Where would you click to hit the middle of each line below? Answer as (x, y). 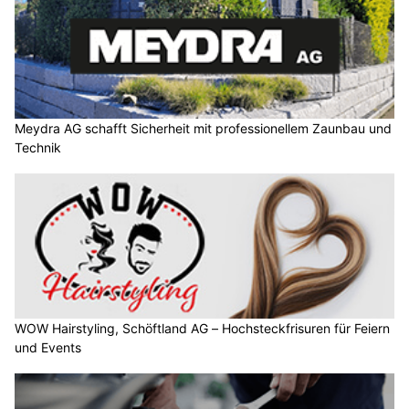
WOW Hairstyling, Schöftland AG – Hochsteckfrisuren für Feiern (202, 329)
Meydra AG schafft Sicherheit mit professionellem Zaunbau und (203, 128)
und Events (48, 348)
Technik (38, 147)
